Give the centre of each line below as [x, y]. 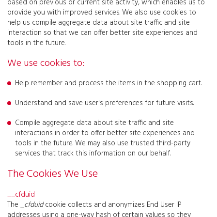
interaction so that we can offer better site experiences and [102, 33]
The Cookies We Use [53, 174]
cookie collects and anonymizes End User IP [112, 205]
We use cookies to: [46, 63]
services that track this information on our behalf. [93, 154]
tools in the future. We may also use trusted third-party [103, 143]
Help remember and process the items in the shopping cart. [108, 83]
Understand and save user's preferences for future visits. [104, 103]
